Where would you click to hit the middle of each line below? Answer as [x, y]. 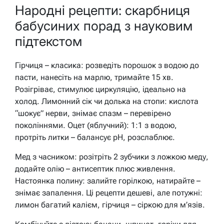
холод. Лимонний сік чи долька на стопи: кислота [107, 101]
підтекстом [48, 41]
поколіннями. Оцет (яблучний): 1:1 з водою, [96, 125]
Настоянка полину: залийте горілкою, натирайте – [108, 181]
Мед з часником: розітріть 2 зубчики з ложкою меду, [112, 157]
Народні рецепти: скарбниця [102, 10]
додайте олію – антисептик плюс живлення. [95, 169]
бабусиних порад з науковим [104, 25]
